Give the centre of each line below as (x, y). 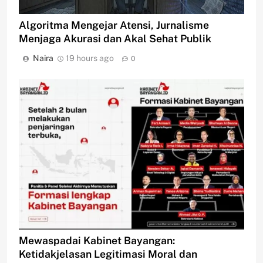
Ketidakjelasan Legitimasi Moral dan (108, 254)
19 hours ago (90, 58)
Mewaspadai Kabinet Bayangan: (97, 241)
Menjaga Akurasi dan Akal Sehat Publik (115, 39)
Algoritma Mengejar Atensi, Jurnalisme (114, 25)
